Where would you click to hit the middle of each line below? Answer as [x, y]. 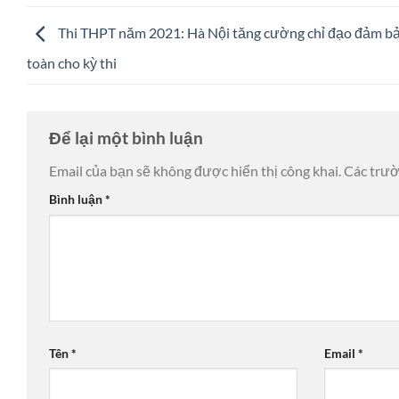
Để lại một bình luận [128, 137]
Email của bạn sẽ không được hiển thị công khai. [195, 171]
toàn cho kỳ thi [72, 62]
